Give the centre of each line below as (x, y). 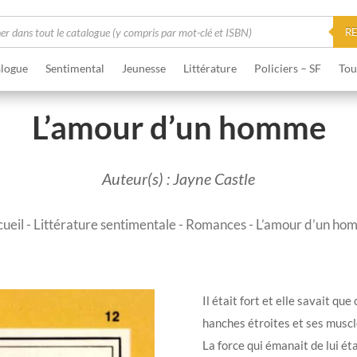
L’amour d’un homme (178, 128)
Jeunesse (143, 68)
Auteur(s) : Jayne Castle (178, 178)
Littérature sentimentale (105, 224)
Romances (216, 224)
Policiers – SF (287, 68)
